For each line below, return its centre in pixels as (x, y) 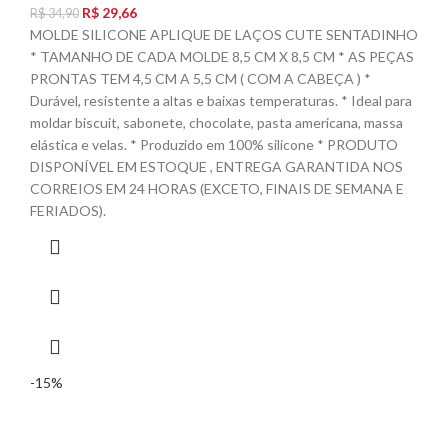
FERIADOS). (68, 211)
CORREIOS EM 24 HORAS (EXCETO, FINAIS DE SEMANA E (217, 189)
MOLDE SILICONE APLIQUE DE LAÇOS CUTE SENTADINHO (224, 35)
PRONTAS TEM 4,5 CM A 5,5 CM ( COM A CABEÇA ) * (200, 79)
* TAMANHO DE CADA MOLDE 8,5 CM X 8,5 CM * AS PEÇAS (222, 57)
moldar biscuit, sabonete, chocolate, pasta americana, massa (216, 123)
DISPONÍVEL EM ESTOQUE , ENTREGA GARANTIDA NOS (216, 167)
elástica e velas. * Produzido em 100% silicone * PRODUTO (214, 145)
